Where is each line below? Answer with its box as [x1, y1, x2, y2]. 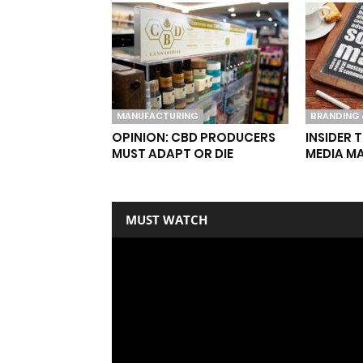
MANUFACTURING [117, 109, 199, 122]
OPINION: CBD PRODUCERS [112, 128, 275, 146]
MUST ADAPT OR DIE [112, 144, 233, 162]
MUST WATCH [126, 211, 207, 228]
